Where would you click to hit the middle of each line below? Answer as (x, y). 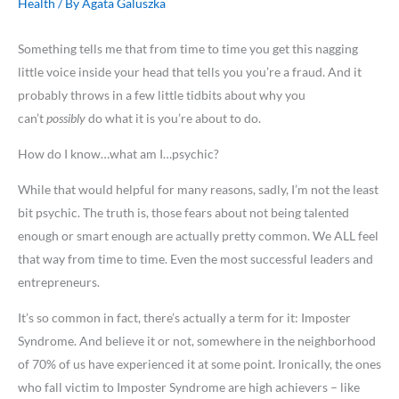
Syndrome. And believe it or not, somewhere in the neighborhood (197, 341)
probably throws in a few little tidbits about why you (162, 95)
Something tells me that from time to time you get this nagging (188, 49)
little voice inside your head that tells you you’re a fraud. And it (190, 72)
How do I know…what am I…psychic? (118, 154)
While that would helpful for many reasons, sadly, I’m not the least (198, 190)
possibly (67, 118)
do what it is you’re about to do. (175, 118)
